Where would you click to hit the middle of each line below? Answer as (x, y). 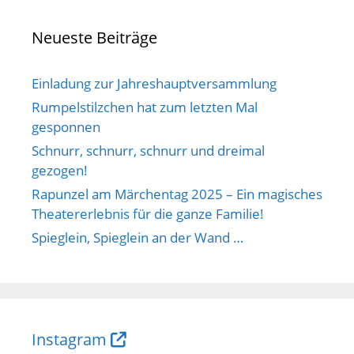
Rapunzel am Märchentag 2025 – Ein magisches (177, 194)
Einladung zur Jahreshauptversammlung (154, 83)
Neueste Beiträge (94, 37)
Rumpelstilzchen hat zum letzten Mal (145, 107)
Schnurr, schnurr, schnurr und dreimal (148, 150)
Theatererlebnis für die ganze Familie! (148, 213)
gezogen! (60, 170)
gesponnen (66, 126)
